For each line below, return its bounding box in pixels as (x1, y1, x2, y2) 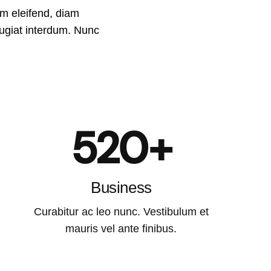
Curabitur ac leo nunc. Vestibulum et (33, 206, 209, 218)
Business (91, 178, 152, 197)
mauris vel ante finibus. (65, 223, 177, 235)
